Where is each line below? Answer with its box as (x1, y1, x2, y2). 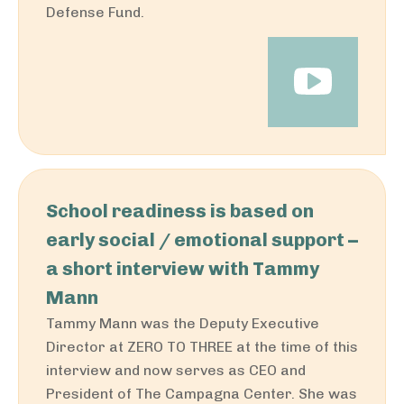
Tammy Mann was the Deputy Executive (46, 315, 319, 332)
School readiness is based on (46, 199, 314, 222)
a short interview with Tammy (46, 257, 319, 280)
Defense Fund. (46, 4, 144, 21)
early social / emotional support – (46, 228, 358, 251)
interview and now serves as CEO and (46, 362, 306, 379)
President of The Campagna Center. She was (46, 385, 357, 402)
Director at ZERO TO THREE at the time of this (46, 338, 358, 355)
